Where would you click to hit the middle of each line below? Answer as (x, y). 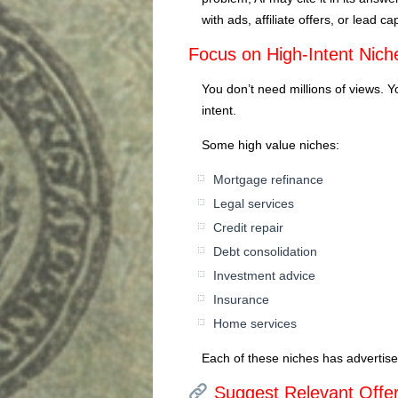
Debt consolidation (265, 251)
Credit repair (248, 227)
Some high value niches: (271, 144)
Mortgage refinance (268, 179)
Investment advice (264, 275)
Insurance (241, 299)
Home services (255, 323)
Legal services (254, 203)
